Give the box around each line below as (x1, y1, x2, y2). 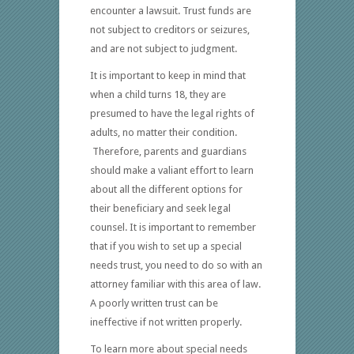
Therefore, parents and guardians (89, 145, 247, 157)
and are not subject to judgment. (89, 42, 237, 55)
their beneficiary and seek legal (89, 201, 231, 214)
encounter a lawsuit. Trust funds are (89, 4, 251, 17)
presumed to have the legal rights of (89, 107, 254, 119)
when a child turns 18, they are (89, 88, 226, 100)
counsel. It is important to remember (89, 220, 256, 233)
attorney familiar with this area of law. (89, 277, 261, 290)
